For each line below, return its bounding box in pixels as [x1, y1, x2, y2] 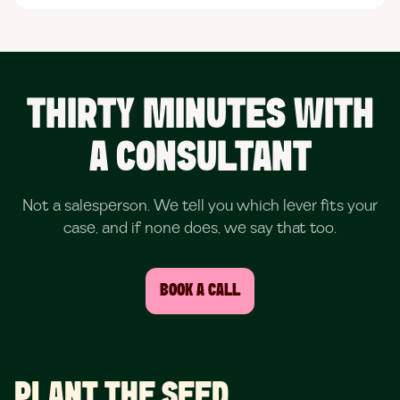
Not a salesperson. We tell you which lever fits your [22, 195, 378, 217]
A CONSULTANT [88, 138, 312, 179]
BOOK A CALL [160, 282, 240, 299]
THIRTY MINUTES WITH [26, 96, 374, 137]
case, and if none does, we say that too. [63, 217, 337, 239]
